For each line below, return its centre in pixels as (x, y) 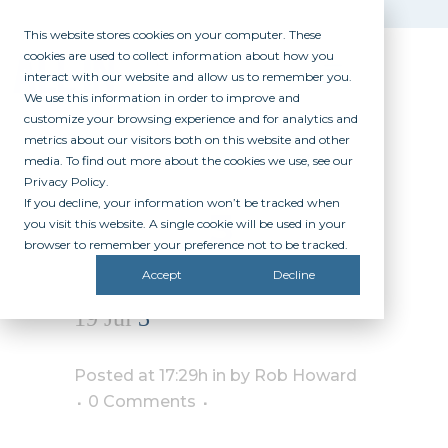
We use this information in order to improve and (162, 97)
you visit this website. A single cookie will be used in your (185, 223)
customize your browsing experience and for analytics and (191, 118)
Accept (162, 275)
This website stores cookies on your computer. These (172, 34)
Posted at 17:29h (141, 376)
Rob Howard (305, 376)
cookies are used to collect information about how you (179, 55)
